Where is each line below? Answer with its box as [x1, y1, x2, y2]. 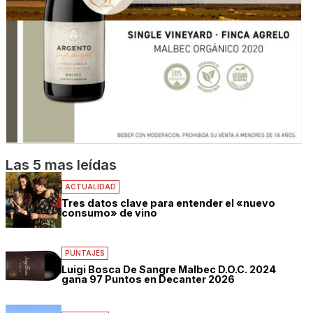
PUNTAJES [65, 249, 105, 258]
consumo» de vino [61, 207, 158, 219]
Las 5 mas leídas [6, 156, 117, 174]
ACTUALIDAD [65, 182, 117, 191]
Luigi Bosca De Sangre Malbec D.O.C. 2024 [61, 263, 277, 276]
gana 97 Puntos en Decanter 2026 [61, 273, 235, 286]
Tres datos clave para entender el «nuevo [61, 197, 276, 210]
